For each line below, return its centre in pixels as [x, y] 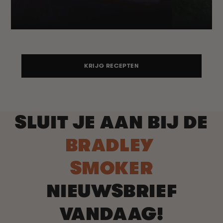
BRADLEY [111, 146]
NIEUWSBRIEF [111, 192]
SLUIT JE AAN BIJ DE [111, 123]
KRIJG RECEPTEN [111, 66]
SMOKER [111, 169]
